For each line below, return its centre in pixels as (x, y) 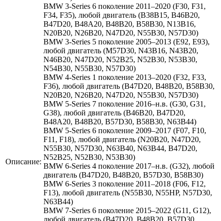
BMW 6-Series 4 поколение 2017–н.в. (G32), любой (129, 166)
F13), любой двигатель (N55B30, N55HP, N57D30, (128, 192)
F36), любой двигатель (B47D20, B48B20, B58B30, (129, 86)
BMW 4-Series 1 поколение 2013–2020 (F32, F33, (125, 77)
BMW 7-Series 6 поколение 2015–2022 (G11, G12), (127, 210)
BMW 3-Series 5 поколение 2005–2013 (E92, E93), (127, 41)
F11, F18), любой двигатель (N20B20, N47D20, (122, 139)
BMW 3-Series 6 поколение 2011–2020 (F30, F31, (125, 6)
